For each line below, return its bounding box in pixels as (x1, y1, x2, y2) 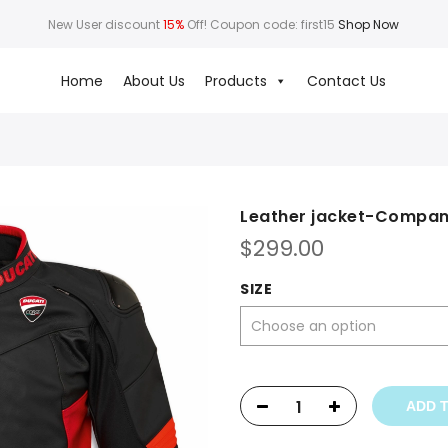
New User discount (48, 15, 164, 33)
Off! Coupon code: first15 (184, 15, 339, 33)
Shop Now (338, 15, 400, 33)
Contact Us (307, 70, 387, 91)
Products (205, 70, 268, 91)
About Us (123, 70, 186, 91)
